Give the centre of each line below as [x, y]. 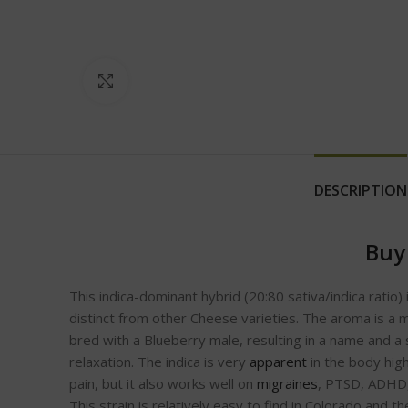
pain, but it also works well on [163, 384]
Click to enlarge [174, 82]
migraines [287, 384]
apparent [278, 362]
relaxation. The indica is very [159, 362]
